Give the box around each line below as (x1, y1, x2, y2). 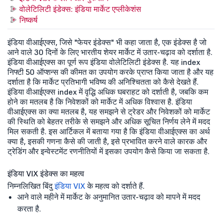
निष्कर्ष (19, 14, 38, 25)
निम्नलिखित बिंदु (7, 180, 55, 191)
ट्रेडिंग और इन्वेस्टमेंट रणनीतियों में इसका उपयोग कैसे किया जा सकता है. (7, 146, 210, 156)
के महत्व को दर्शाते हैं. (85, 180, 145, 191)
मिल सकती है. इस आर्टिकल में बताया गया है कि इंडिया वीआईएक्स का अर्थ (7, 126, 210, 136)
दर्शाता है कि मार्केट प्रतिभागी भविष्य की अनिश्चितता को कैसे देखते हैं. (7, 76, 199, 87)
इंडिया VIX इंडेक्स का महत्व (7, 168, 84, 178)
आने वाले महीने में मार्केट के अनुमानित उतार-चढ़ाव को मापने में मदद (17, 191, 200, 202)
